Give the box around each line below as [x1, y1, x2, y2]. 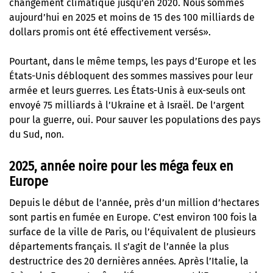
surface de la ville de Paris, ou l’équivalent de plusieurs [9, 225, 255, 238]
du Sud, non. [9, 129, 64, 141]
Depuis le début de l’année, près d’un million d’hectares [9, 196, 259, 208]
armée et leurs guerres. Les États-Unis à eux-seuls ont [9, 85, 246, 97]
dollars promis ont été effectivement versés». [9, 26, 211, 38]
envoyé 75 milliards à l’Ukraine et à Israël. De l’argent [9, 99, 244, 112]
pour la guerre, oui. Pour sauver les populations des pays [9, 114, 260, 126]
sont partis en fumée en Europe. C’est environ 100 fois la [9, 211, 257, 223]
